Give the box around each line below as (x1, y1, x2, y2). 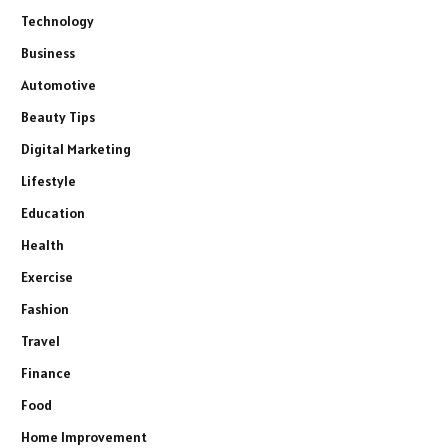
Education (21, 204, 85, 223)
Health (21, 236, 64, 255)
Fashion (21, 300, 69, 319)
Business (21, 44, 75, 63)
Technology (21, 12, 94, 31)
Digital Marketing (21, 140, 131, 159)
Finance (21, 364, 71, 383)
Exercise (21, 268, 73, 287)
